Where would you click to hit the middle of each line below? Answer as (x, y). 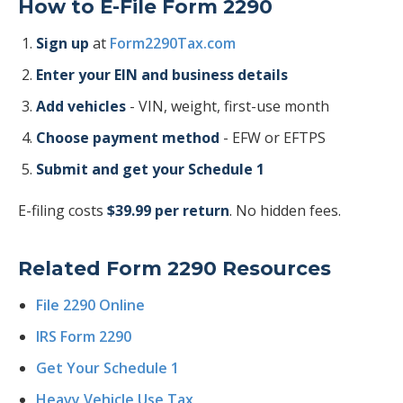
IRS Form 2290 (84, 336)
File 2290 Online (90, 305)
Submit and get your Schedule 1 (150, 169)
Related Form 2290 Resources (175, 268)
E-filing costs (63, 210)
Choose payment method (128, 138)
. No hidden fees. (285, 210)
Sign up (63, 43)
